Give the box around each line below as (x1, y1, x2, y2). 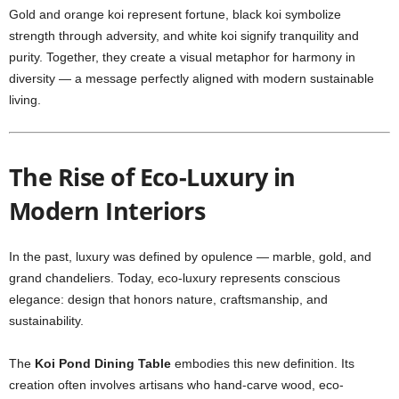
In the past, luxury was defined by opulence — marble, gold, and (9, 249, 371, 264)
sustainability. (9, 313, 84, 328)
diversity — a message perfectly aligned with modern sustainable (9, 71, 374, 85)
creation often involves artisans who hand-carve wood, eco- (9, 378, 344, 392)
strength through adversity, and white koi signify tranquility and (9, 28, 359, 43)
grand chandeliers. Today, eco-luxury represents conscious (9, 271, 340, 285)
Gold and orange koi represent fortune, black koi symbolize (9, 7, 341, 21)
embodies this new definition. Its (171, 356, 354, 370)
